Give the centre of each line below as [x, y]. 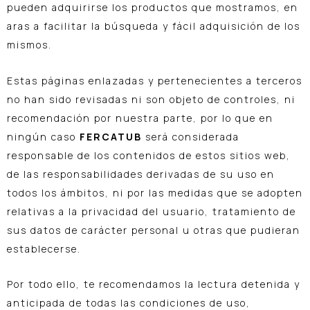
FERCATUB [112, 136]
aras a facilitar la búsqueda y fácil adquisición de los [154, 26]
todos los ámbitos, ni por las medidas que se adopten [155, 192]
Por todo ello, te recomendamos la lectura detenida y [154, 284]
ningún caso [43, 136]
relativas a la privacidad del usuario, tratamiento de [152, 211]
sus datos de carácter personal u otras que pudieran [154, 230]
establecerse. [44, 248]
